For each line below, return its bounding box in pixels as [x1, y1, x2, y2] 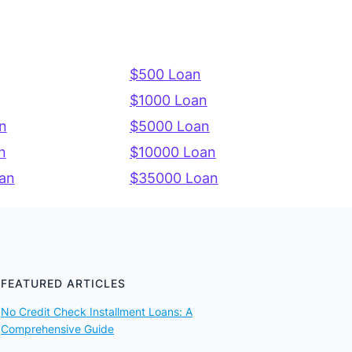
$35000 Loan [129, 170, 218, 187]
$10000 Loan [129, 144, 216, 161]
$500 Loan [129, 66, 201, 83]
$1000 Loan [129, 92, 207, 109]
